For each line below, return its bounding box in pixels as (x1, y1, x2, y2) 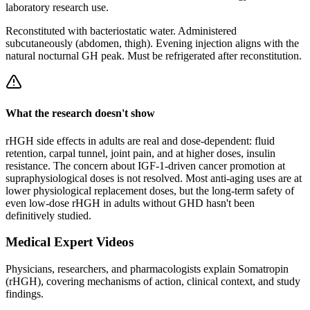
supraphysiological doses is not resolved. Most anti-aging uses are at (6, 172, 302, 184)
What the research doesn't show (6, 107, 155, 120)
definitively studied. (6, 209, 91, 221)
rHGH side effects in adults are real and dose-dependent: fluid (6, 134, 275, 147)
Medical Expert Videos (6, 235, 134, 250)
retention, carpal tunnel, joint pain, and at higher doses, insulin (6, 147, 275, 159)
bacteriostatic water (90, 25, 173, 37)
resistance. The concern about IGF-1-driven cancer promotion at (6, 159, 285, 172)
